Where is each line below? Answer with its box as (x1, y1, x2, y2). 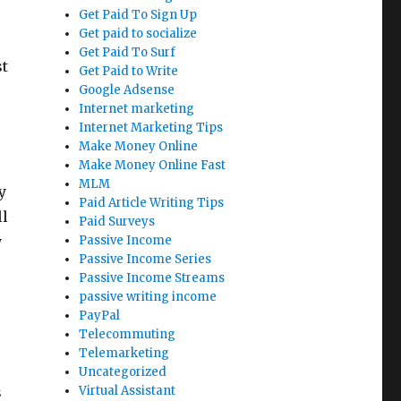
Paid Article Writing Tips (79, 195, 225, 210)
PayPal (79, 308, 121, 323)
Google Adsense (79, 82, 175, 98)
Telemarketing (79, 346, 170, 361)
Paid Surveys (79, 214, 156, 229)
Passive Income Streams (79, 270, 226, 286)
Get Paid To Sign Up (79, 7, 198, 22)
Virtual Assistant (79, 383, 176, 398)
